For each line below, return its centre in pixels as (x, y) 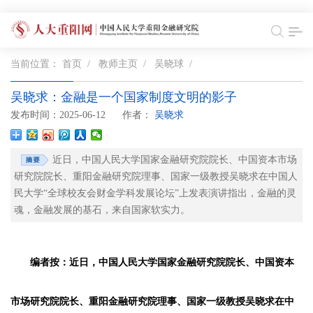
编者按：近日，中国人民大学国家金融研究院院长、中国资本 (162, 262)
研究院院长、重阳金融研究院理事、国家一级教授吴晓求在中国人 (156, 176)
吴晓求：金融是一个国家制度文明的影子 (124, 97)
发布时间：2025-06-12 (58, 115)
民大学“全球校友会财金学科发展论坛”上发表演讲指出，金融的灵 (155, 193)
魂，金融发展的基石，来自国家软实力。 (102, 210)
